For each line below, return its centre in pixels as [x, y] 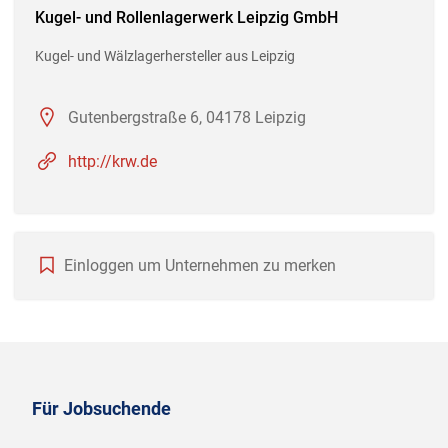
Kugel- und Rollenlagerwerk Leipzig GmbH [186, 17]
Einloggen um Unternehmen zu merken [200, 265]
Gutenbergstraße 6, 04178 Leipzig [187, 117]
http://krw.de [112, 161]
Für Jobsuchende [102, 408]
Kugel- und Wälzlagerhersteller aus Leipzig [165, 55]
